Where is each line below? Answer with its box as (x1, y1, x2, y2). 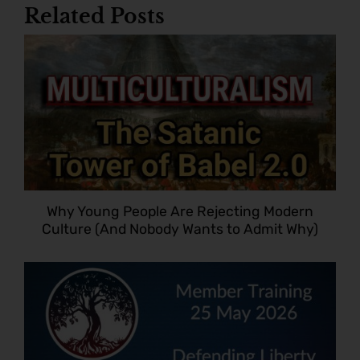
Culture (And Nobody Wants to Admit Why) (42, 220, 318, 237)
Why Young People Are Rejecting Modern (47, 202, 313, 219)
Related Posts (24, 3, 165, 29)
